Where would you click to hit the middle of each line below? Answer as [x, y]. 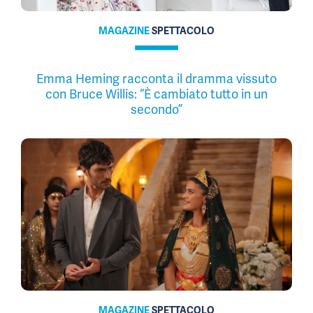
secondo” [156, 109]
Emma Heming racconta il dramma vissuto [156, 78]
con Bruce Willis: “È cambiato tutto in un [156, 94]
